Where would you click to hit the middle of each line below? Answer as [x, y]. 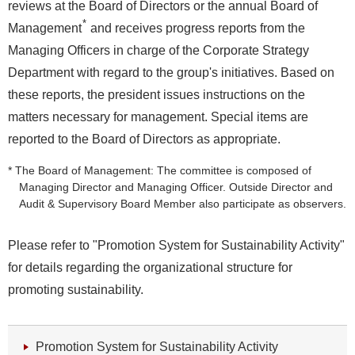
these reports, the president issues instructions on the [157, 94]
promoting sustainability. [76, 290]
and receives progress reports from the [196, 28]
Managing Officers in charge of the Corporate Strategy [158, 50]
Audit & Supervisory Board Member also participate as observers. [182, 204]
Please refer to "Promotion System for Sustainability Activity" [176, 246]
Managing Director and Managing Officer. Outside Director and [176, 187]
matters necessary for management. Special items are [158, 116]
